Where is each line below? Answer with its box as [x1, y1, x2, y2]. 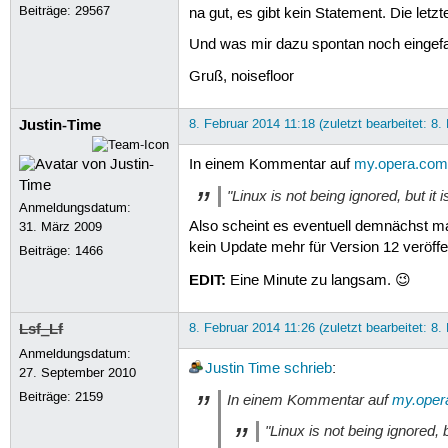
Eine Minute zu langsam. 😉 [225, 271, 411, 290]
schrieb [283, 359, 332, 378]
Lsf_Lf [19, 318, 64, 339]
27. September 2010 [19, 364, 137, 381]
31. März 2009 [19, 218, 103, 235]
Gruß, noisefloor [188, 67, 294, 86]
